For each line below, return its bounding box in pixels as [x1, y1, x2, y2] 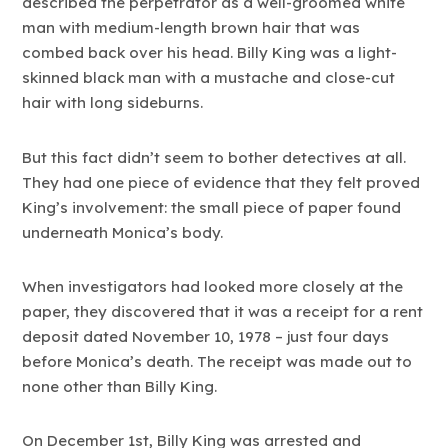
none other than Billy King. [22, 376, 218, 396]
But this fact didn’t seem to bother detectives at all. [22, 147, 407, 167]
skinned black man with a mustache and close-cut [22, 68, 396, 88]
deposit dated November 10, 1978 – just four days [22, 326, 390, 346]
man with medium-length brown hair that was [22, 18, 361, 38]
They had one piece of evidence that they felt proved [22, 172, 421, 192]
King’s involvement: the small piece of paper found [22, 197, 402, 217]
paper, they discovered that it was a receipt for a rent [22, 301, 424, 321]
